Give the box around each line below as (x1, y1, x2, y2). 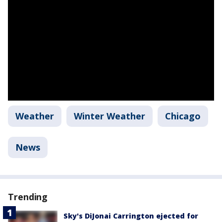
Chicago (165, 110, 201, 122)
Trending (8, 191, 48, 203)
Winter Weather (74, 110, 145, 122)
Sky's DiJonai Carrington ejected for (63, 211, 198, 221)
